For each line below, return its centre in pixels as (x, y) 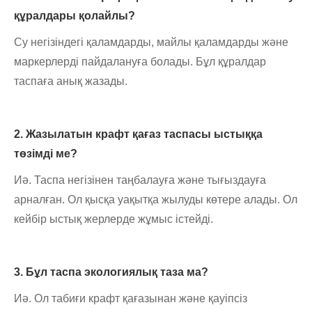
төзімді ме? (46, 154)
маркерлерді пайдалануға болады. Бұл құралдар (140, 62)
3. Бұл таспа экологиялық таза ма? (111, 272)
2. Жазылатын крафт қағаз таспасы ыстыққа (138, 134)
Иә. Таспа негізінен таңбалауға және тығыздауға (140, 180)
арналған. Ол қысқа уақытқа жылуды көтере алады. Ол (156, 200)
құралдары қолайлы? (75, 16)
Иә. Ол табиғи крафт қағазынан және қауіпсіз (131, 299)
